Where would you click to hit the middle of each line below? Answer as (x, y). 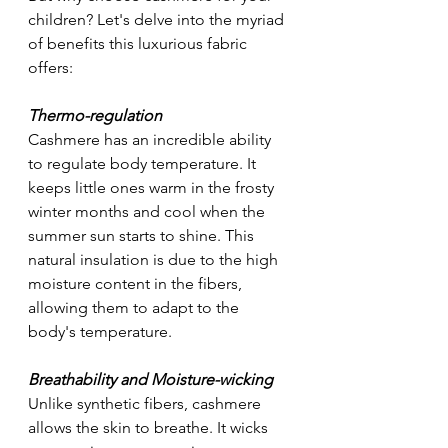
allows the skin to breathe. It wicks (150, 427)
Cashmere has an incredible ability (151, 139)
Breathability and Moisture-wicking (150, 379)
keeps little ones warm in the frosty (153, 187)
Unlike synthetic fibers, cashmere (146, 403)
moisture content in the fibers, (137, 283)
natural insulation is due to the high (155, 259)
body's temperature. (100, 331)
